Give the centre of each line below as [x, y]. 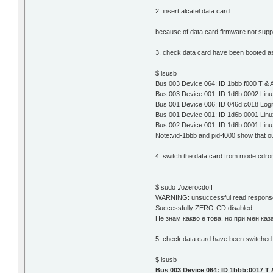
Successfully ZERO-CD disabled [204, 207]
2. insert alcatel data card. [194, 11]
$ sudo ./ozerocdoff [184, 187]
